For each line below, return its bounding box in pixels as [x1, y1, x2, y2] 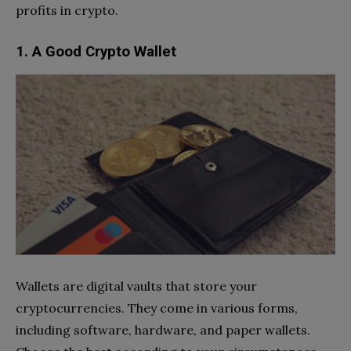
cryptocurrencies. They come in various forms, [16, 299, 298, 316]
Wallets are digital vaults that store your [16, 277, 257, 294]
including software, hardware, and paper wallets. [16, 321, 310, 338]
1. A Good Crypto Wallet [16, 42, 176, 60]
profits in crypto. [16, 2, 118, 18]
